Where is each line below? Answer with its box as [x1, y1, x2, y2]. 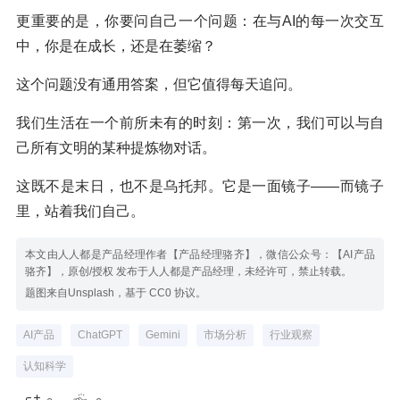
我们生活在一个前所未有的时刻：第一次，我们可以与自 [16, 115, 384, 131]
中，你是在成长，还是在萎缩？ [16, 38, 216, 54]
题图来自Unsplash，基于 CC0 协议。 [25, 287, 206, 300]
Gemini [146, 329, 180, 342]
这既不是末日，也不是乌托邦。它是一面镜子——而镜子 [16, 179, 384, 195]
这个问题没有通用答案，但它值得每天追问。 [16, 77, 302, 93]
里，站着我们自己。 [16, 204, 145, 220]
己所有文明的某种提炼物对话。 [16, 140, 216, 156]
